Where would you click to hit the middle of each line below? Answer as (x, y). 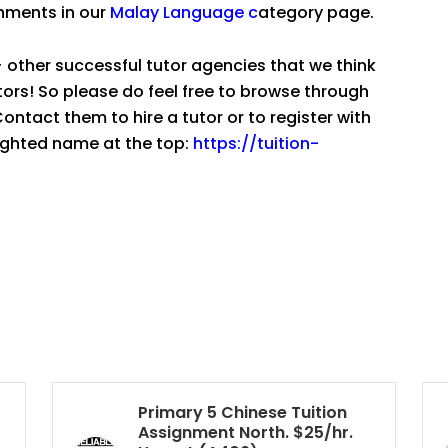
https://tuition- (256, 143)
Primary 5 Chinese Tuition (242, 413)
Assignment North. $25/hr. (245, 433)
